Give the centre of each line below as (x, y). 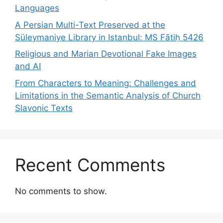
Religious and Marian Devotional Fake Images (106, 54)
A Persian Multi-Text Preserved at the (90, 25)
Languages (37, 8)
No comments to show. (61, 191)
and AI (28, 66)
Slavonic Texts (44, 108)
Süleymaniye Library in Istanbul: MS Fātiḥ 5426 (109, 37)
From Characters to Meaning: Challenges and (106, 83)
